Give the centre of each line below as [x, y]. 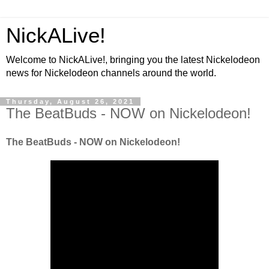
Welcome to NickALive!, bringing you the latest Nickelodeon [133, 60]
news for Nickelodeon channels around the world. [111, 73]
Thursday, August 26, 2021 [70, 101]
